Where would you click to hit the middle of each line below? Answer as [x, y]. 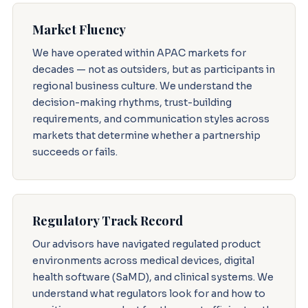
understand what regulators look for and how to [148, 293]
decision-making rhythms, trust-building [132, 102]
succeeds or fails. [75, 152]
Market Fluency [79, 29]
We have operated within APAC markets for [139, 53]
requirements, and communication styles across [151, 119]
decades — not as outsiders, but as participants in [153, 69]
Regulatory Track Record [107, 220]
